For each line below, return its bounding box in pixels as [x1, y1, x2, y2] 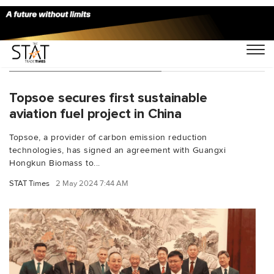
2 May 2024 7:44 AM [56, 178, 128, 188]
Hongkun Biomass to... [9, 157, 100, 168]
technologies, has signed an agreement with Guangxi [9, 144, 226, 155]
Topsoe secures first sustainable [9, 89, 207, 106]
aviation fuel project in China [9, 105, 182, 122]
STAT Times [9, 178, 50, 188]
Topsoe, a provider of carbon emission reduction [9, 131, 207, 143]
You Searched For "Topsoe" [9, 51, 161, 66]
